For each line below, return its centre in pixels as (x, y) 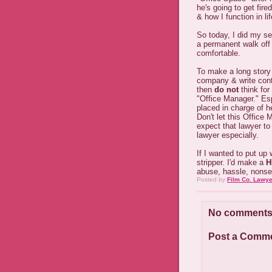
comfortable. (219, 53)
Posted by (212, 179)
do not (226, 90)
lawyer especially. (228, 135)
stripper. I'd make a (231, 162)
